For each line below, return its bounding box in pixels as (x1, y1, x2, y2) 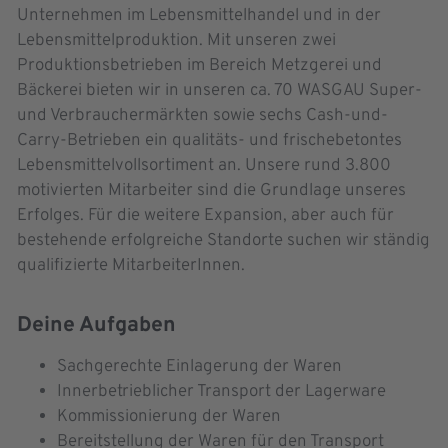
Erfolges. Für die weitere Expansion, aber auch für (17, 205, 394, 228)
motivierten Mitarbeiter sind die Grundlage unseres (17, 180, 406, 203)
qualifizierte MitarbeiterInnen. (17, 255, 245, 278)
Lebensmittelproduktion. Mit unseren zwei (17, 30, 336, 53)
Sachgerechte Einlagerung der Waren (57, 356, 342, 379)
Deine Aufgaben (17, 312, 176, 340)
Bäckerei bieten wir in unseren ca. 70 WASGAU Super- (17, 80, 422, 103)
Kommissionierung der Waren (57, 406, 281, 429)
